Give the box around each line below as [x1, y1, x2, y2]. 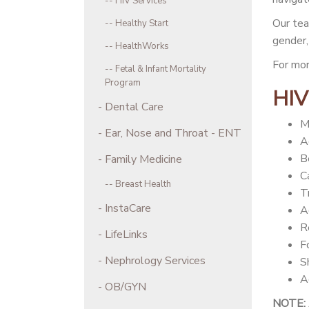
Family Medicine [105, 151, 182, 167]
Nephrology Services [105, 252, 206, 268]
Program [105, 76, 141, 89]
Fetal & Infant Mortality [115, 62, 206, 75]
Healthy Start [115, 17, 168, 30]
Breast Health [115, 177, 171, 190]
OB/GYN [105, 279, 146, 295]
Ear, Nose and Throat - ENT [105, 125, 241, 141]
